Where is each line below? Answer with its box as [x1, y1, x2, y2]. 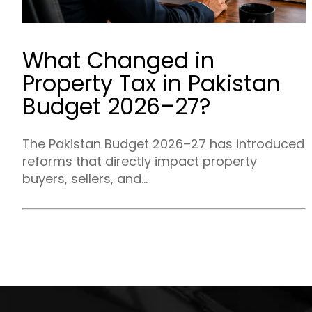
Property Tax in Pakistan [22, 67, 281, 99]
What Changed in [22, 44, 214, 76]
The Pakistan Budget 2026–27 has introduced [22, 134, 304, 153]
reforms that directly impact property [22, 152, 257, 170]
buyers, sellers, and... [22, 169, 148, 187]
